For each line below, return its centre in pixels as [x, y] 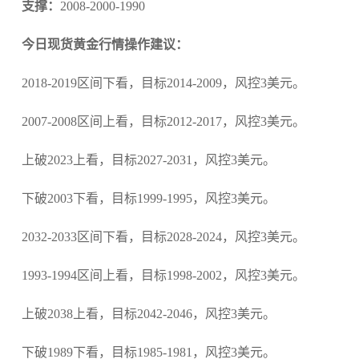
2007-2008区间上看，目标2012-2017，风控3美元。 [163, 122]
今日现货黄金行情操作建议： [105, 45]
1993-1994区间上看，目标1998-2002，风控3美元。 [163, 276]
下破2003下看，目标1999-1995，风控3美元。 [148, 199]
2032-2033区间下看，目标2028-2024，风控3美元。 [163, 237]
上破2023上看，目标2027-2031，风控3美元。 [148, 160]
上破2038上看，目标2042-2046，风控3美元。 [148, 314]
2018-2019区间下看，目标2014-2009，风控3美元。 [163, 83]
